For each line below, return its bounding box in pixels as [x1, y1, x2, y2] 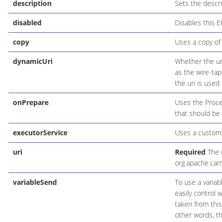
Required [174, 147, 206, 157]
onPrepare [12, 97, 49, 107]
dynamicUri [12, 56, 53, 66]
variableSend [12, 177, 57, 187]
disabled [12, 17, 42, 27]
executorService [12, 127, 67, 137]
